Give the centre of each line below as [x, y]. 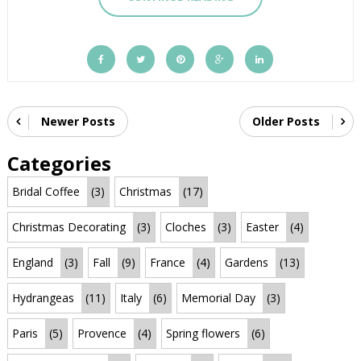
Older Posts [286, 121]
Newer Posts [78, 121]
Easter [262, 226]
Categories [59, 163]
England [32, 262]
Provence [102, 333]
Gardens [246, 262]
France [167, 262]
